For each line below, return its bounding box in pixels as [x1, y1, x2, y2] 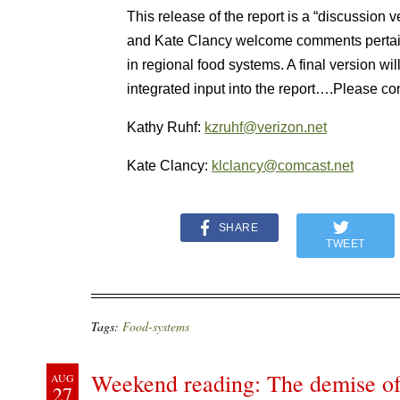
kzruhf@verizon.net [204, 120, 327, 135]
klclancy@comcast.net [212, 158, 354, 173]
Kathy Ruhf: [127, 120, 204, 135]
